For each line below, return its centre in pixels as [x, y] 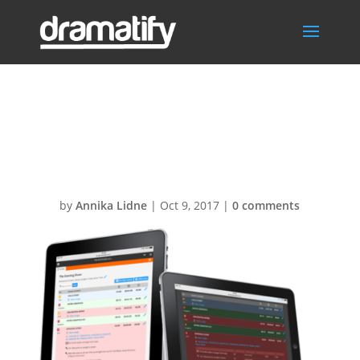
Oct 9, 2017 [190, 205]
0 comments [266, 205]
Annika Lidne [112, 205]
